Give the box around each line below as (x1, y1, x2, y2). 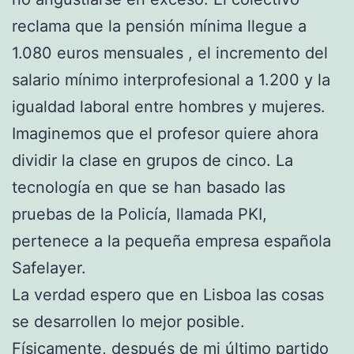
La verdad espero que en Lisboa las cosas (12, 284, 324, 304)
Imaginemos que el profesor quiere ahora (12, 123, 318, 143)
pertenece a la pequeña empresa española (12, 231, 331, 250)
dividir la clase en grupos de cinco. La (12, 150, 293, 170)
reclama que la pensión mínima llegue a (12, 16, 307, 36)
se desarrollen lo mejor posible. (12, 311, 245, 331)
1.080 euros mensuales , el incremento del (12, 43, 328, 62)
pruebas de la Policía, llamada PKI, (12, 204, 267, 224)
